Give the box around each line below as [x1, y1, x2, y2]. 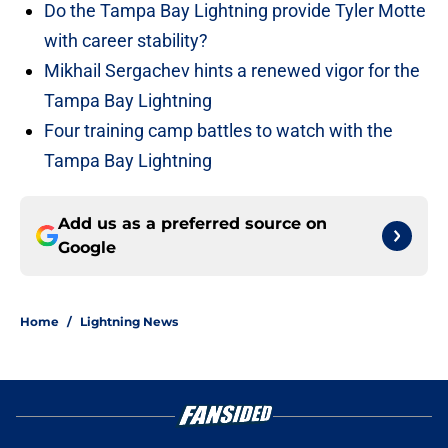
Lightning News [80, 314, 178, 330]
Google [58, 238, 116, 258]
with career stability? [44, 30, 208, 52]
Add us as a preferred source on [58, 214, 327, 234]
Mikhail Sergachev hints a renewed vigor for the [44, 60, 420, 82]
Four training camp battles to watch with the [44, 120, 393, 142]
